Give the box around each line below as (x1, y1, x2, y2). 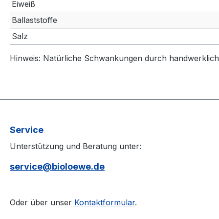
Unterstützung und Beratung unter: (10, 141, 141, 151)
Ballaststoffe (12, 15, 57, 25)
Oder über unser (10, 197, 74, 207)
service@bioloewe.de (10, 161, 105, 172)
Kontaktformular (74, 197, 135, 207)
